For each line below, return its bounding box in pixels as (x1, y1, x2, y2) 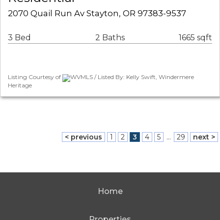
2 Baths (95, 33, 125, 43)
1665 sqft (179, 33, 212, 43)
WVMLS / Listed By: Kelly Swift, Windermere (70, 73, 194, 81)
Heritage (8, 81, 32, 89)
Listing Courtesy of (8, 73, 62, 81)
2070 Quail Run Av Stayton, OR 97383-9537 (8, 8, 186, 19)
